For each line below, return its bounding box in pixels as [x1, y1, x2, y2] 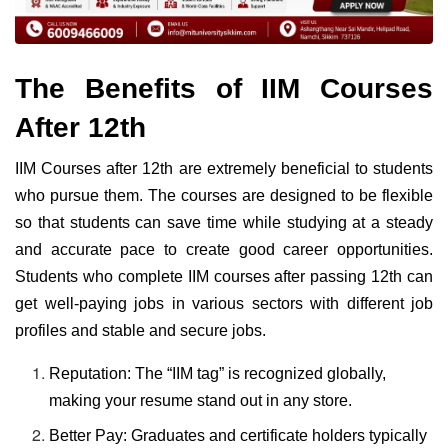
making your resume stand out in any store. [49, 391, 353, 409]
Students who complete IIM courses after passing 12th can [15, 267, 433, 285]
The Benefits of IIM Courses [15, 72, 433, 104]
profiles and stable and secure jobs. [15, 321, 266, 339]
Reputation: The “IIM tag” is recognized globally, [49, 364, 387, 382]
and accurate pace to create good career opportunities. [15, 240, 433, 258]
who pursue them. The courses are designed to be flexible [15, 186, 433, 204]
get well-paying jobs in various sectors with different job [15, 294, 433, 312]
